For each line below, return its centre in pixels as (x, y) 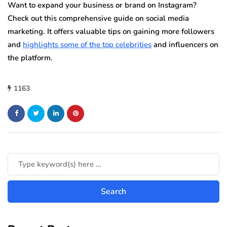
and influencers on (185, 44)
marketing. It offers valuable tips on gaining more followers (111, 31)
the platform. (30, 58)
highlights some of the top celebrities (87, 44)
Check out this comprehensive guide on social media (98, 18)
